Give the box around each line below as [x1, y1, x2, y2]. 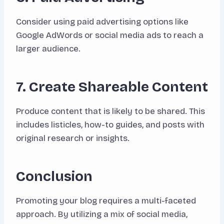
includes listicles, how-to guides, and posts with [16, 119, 204, 130]
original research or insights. [16, 133, 129, 144]
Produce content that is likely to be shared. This [16, 106, 205, 117]
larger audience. [16, 43, 80, 54]
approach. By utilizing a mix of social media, [16, 209, 187, 220]
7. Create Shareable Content [16, 78, 208, 96]
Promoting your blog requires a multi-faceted [16, 195, 196, 206]
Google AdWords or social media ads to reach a [16, 30, 203, 41]
